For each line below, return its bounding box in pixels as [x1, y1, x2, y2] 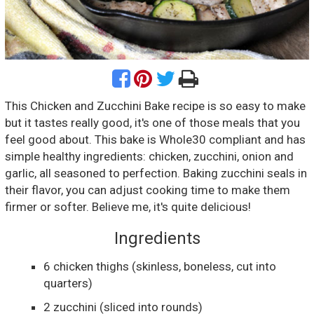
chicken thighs [53, 259, 132, 273]
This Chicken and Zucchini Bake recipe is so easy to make [5, 98, 306, 113]
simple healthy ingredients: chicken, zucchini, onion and [5, 149, 294, 163]
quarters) [43, 275, 93, 290]
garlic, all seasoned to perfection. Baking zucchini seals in [5, 165, 307, 180]
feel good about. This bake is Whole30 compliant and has [5, 132, 306, 146]
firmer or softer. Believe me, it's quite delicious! [5, 199, 251, 214]
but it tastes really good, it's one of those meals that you [5, 115, 300, 130]
